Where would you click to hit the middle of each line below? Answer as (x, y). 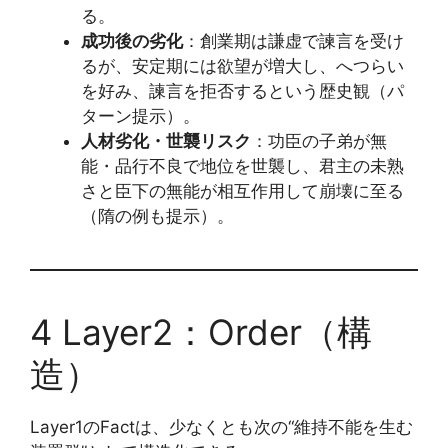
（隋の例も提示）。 (157, 216)
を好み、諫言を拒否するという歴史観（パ (242, 91)
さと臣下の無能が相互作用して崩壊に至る (242, 191)
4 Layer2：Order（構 (201, 332)
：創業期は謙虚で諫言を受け (293, 41)
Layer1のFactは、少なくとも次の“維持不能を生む (221, 427)
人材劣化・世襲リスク (166, 141)
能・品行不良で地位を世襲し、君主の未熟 (242, 166)
